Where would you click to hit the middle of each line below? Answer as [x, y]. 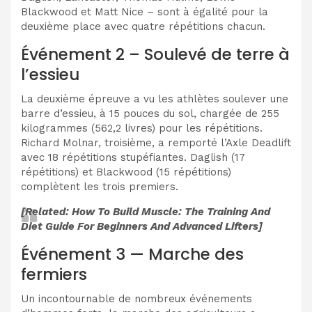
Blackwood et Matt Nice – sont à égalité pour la [145, 11]
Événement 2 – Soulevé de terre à [155, 54]
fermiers [54, 274]
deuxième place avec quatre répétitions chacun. [143, 26]
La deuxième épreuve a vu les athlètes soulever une [155, 99]
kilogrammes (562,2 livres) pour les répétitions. [142, 128]
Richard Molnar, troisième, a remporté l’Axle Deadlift [156, 142]
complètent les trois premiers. [100, 186]
